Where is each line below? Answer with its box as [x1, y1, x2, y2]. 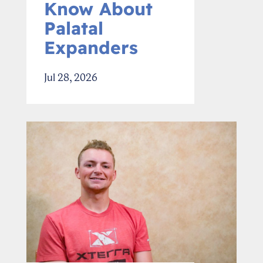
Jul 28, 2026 [44, 70, 97, 85]
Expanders [44, 36, 138, 59]
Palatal [44, 17, 103, 40]
